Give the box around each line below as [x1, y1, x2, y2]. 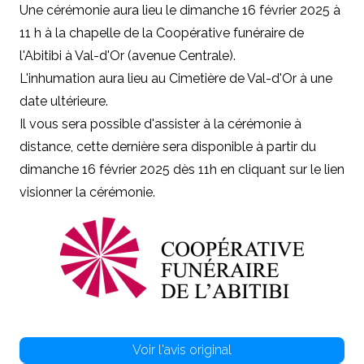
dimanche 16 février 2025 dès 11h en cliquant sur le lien [19, 161, 344, 177]
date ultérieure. [19, 93, 108, 109]
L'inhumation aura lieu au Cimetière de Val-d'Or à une [19, 70, 332, 86]
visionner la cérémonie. [19, 184, 155, 200]
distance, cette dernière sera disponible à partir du [19, 138, 316, 154]
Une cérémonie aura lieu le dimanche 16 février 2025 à [19, 2, 340, 18]
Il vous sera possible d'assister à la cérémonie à [19, 115, 301, 132]
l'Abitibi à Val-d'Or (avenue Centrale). [19, 47, 236, 63]
